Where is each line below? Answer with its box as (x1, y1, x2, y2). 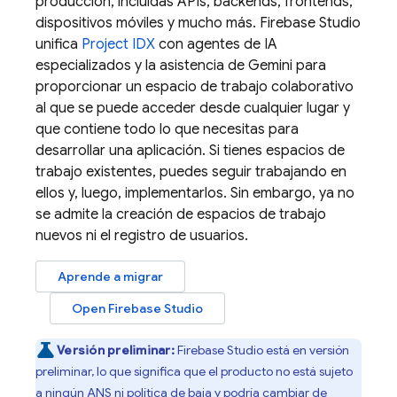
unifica (35, 35, 82, 53)
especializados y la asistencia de (35, 57, 248, 74)
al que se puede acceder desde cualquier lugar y (35, 99, 350, 117)
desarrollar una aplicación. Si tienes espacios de (35, 142, 345, 160)
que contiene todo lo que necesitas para (35, 121, 299, 138)
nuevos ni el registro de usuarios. (35, 227, 248, 245)
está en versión (262, 342, 349, 358)
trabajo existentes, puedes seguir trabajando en (35, 163, 346, 181)
